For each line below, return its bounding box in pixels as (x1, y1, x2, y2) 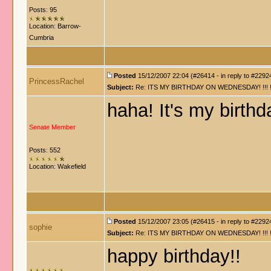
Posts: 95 (29, 6, 57, 13)
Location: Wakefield (29, 163, 86, 170)
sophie (29, 223, 52, 232)
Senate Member (29, 123, 76, 131)
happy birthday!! (107, 246, 241, 267)
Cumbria (29, 34, 54, 41)
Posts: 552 (29, 146, 60, 154)
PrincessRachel (29, 77, 84, 86)
